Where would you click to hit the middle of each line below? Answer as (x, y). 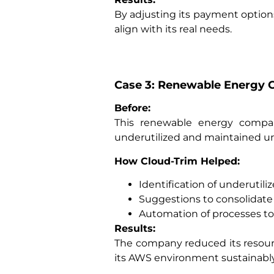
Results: (135, 228)
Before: (132, 108)
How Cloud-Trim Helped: (177, 161)
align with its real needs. (173, 29)
